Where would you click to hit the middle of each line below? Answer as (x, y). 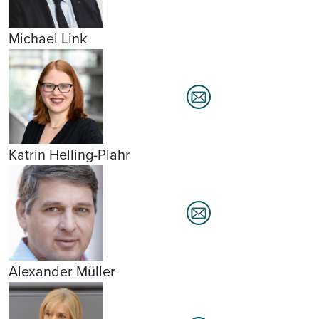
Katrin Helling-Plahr (69, 155)
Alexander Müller (62, 271)
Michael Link (48, 38)
